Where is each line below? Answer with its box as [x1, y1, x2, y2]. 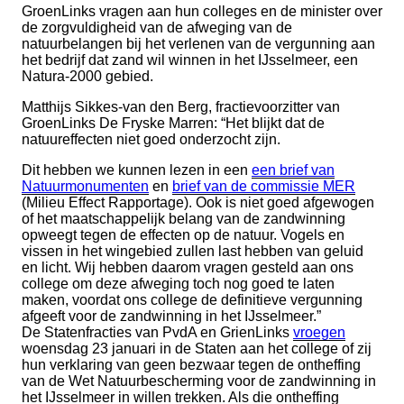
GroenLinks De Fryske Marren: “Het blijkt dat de [22, 115, 325, 131]
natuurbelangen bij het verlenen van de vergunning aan [22, 35, 375, 51]
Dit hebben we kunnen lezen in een [22, 161, 252, 178]
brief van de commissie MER [172, 178, 355, 194]
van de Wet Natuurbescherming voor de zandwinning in [22, 372, 376, 389]
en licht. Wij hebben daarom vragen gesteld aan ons [22, 259, 353, 275]
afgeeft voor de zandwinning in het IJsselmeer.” [22, 308, 321, 324]
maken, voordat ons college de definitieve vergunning [22, 291, 363, 308]
